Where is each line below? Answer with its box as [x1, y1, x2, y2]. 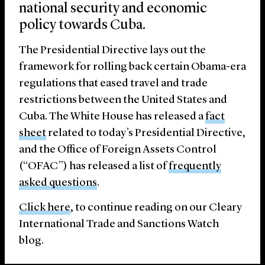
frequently [169, 161, 221, 173]
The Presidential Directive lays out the [19, 45, 206, 57]
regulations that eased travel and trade [19, 78, 208, 90]
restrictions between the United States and [19, 95, 227, 106]
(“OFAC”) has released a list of [19, 161, 169, 173]
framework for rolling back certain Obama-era [19, 62, 246, 73]
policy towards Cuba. [19, 18, 146, 33]
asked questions [19, 177, 97, 189]
